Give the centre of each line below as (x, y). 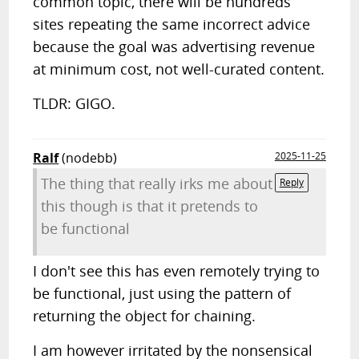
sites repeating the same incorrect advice (172, 24)
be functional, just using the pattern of (162, 293)
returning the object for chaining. (145, 316)
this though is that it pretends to (150, 206)
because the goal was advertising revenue (174, 46)
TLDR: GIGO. (75, 103)
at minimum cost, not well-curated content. (179, 69)
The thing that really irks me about (157, 184)
